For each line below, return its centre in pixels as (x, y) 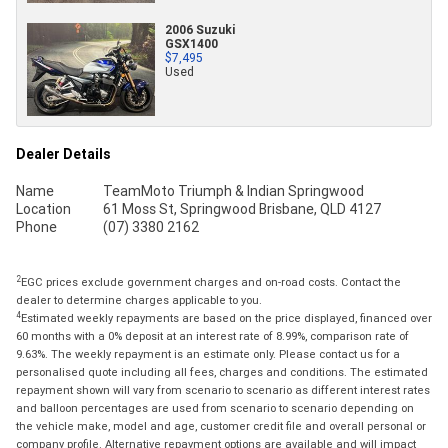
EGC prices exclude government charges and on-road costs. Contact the (211, 282)
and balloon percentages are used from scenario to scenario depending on (215, 408)
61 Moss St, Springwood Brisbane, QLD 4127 (241, 209)
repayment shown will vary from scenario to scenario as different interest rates (223, 390)
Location (43, 209)
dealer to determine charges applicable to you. (139, 300)
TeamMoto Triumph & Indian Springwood (233, 191)
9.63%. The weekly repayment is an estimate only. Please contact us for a (208, 354)
